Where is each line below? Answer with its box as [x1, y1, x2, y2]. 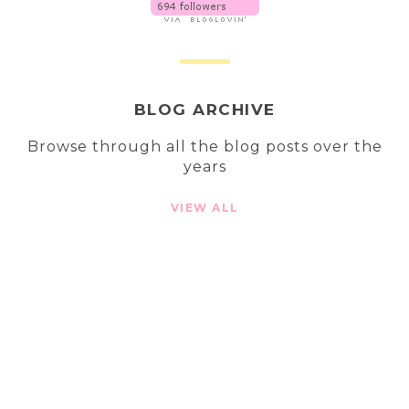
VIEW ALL [170, 200, 239, 215]
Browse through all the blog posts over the [26, 137, 383, 155]
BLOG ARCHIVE [133, 100, 276, 119]
